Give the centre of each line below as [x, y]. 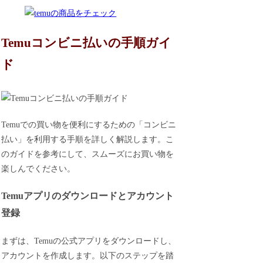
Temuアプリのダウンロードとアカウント [88, 196]
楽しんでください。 [38, 168]
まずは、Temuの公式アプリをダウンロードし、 [89, 241]
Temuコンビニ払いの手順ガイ [87, 43]
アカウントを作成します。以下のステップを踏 [88, 255]
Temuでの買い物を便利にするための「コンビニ [89, 124]
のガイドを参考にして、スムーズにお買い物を [88, 154]
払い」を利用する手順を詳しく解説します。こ [88, 139]
